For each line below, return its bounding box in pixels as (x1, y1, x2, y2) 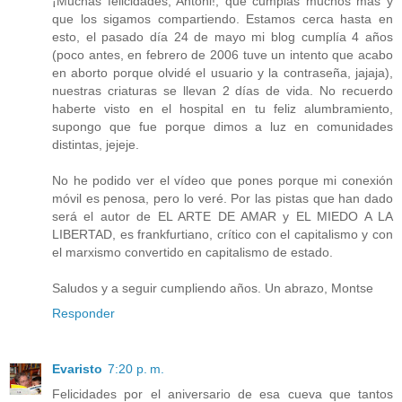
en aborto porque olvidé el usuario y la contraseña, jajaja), (52, 66, 393, 81)
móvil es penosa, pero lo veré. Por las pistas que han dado (52, 191, 393, 206)
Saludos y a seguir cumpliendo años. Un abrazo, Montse (52, 281, 373, 296)
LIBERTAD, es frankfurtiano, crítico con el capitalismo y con (52, 227, 393, 242)
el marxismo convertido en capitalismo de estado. (52, 245, 333, 260)
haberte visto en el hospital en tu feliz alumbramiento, (52, 101, 393, 117)
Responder (52, 306, 115, 321)
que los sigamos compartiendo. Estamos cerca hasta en (52, 12, 393, 27)
